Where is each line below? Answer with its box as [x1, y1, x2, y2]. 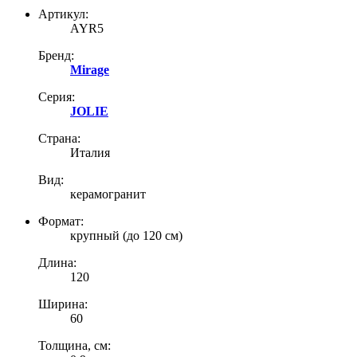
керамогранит [70, 186, 146, 201]
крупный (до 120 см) [70, 228, 182, 242]
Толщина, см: [38, 338, 111, 352]
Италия [70, 145, 110, 159]
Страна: [38, 131, 80, 145]
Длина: [38, 255, 76, 269]
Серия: [38, 89, 75, 104]
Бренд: [38, 48, 74, 62]
